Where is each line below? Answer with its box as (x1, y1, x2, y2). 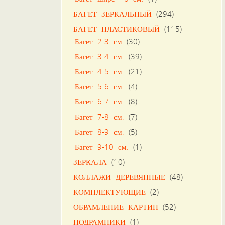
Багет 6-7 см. (74, 96, 124, 106)
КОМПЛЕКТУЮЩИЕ (73, 186, 146, 197)
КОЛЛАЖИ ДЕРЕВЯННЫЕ (73, 171, 165, 182)
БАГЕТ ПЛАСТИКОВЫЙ (73, 23, 160, 34)
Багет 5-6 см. (74, 81, 124, 91)
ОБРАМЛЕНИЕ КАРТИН (73, 201, 158, 212)
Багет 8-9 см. (74, 126, 124, 137)
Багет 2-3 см (74, 36, 122, 46)
